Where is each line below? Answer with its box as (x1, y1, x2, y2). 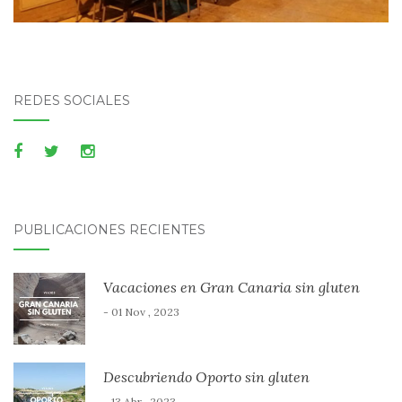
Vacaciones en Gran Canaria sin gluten (103, 277, 360, 296)
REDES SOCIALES (13, 92, 130, 109)
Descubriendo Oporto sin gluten (103, 367, 310, 386)
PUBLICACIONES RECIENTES (13, 221, 205, 238)
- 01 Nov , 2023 (103, 304, 179, 319)
